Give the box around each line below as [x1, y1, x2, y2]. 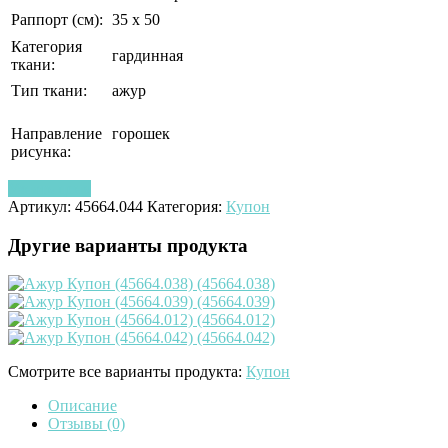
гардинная [112, 46, 183, 64]
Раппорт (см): [11, 10, 103, 28]
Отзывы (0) [48, 415, 125, 433]
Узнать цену [8, 179, 91, 197]
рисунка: [11, 142, 71, 160]
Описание [48, 397, 117, 415]
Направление [11, 124, 102, 142]
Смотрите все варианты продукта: [8, 363, 246, 381]
